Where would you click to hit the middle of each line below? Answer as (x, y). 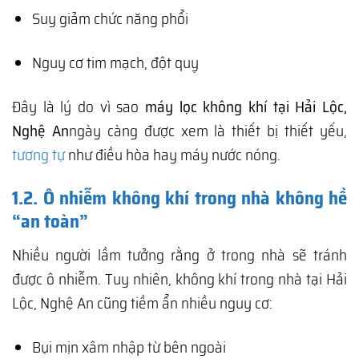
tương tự (38, 155)
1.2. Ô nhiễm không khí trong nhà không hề (179, 198)
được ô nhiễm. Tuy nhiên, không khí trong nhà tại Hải (179, 278)
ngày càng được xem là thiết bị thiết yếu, (208, 131)
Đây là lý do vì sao (79, 107)
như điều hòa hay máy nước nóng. (173, 155)
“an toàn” (50, 222)
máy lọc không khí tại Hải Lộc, (246, 107)
